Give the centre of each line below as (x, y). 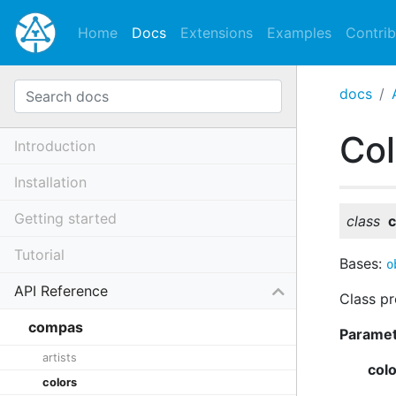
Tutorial (39, 255)
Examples (299, 33)
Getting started (65, 218)
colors (60, 382)
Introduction (55, 146)
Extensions (217, 33)
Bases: (363, 263)
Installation (50, 182)
